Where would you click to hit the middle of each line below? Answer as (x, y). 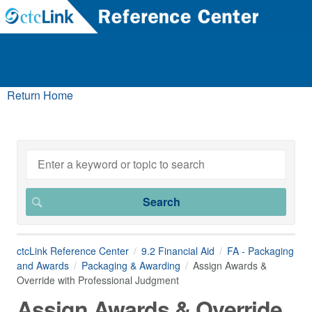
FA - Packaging (260, 251)
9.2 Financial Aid (178, 251)
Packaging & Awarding (131, 265)
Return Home (40, 95)
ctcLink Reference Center (73, 251)
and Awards (43, 265)
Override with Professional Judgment (98, 280)
